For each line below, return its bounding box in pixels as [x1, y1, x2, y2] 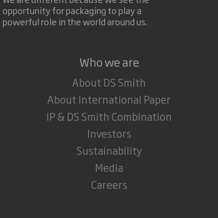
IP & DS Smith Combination [46, 109, 172, 124]
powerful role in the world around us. [2, 15, 147, 28]
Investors [87, 126, 131, 141]
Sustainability [76, 143, 142, 158]
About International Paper [47, 91, 171, 107]
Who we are [79, 53, 139, 71]
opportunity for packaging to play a [2, 3, 142, 17]
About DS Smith [72, 74, 146, 90]
